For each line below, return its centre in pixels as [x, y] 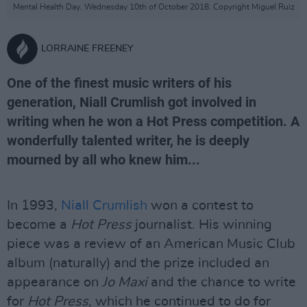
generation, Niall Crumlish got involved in [132, 102]
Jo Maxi [125, 282]
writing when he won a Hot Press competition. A [153, 121]
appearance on [54, 282]
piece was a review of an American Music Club [151, 244]
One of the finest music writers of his [119, 83]
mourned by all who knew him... [103, 160]
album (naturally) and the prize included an [138, 263]
